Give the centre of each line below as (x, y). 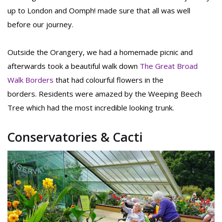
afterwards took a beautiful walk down (74, 66)
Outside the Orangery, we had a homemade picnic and (100, 52)
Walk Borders (30, 80)
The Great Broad (169, 66)
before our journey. (40, 25)
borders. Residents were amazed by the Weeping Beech (105, 94)
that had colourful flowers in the (109, 80)
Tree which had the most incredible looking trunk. (91, 108)
